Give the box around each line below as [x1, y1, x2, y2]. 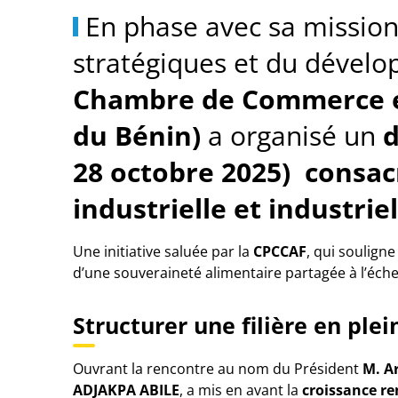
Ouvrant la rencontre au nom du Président [73, 359, 362, 378]
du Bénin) [73, 117, 201, 154]
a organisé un [201, 117, 383, 154]
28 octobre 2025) [73, 154, 298, 190]
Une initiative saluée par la [73, 242, 253, 261]
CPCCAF [253, 242, 306, 261]
